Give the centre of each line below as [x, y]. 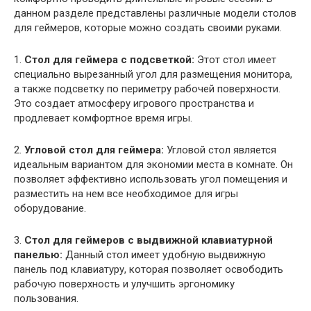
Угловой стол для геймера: [94, 150]
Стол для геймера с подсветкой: [109, 59]
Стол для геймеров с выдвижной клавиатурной [149, 240]
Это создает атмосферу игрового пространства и [134, 103]
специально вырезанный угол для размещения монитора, [153, 74]
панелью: [38, 254]
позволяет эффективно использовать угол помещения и [151, 179]
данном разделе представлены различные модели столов [155, 13]
